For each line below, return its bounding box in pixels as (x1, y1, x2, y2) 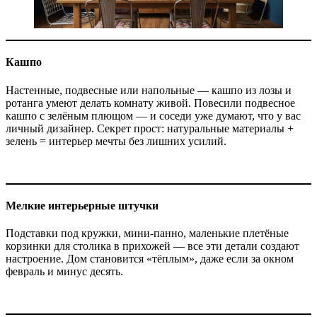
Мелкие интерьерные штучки (6, 200, 158, 212)
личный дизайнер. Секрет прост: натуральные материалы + (6, 122, 294, 134)
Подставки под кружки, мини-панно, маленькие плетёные (6, 227, 289, 240)
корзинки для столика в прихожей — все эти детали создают (6, 240, 299, 253)
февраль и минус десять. (6, 265, 123, 278)
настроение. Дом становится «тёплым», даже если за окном (6, 253, 294, 265)
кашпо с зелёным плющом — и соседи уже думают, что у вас (6, 109, 301, 122)
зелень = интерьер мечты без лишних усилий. (6, 134, 226, 147)
